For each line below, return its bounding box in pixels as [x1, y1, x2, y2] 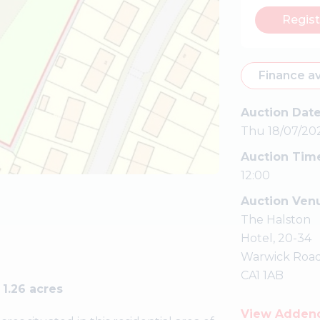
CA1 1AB [240, 269, 284, 282]
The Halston [240, 213, 311, 226]
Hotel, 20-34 [240, 231, 311, 245]
